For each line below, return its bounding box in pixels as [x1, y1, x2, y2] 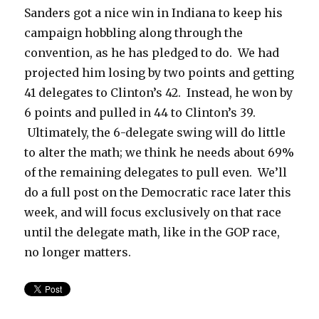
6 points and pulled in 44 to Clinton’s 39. [24, 105, 256, 120]
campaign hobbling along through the [24, 25, 244, 40]
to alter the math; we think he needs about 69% [24, 145, 295, 159]
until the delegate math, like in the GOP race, [24, 224, 281, 239]
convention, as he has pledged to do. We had [24, 45, 280, 60]
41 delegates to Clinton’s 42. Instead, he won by [24, 85, 293, 100]
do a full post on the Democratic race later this [24, 184, 292, 199]
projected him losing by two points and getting [24, 65, 295, 80]
